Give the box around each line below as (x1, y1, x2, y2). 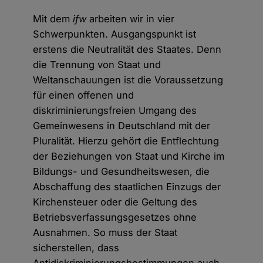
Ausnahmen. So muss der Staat (33, 227, 178, 239)
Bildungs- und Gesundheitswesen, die (33, 166, 210, 178)
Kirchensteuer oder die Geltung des (33, 196, 198, 208)
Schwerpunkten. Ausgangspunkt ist (33, 28, 197, 41)
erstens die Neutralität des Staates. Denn (33, 43, 222, 56)
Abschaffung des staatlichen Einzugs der (33, 181, 221, 193)
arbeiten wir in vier (86, 13, 175, 25)
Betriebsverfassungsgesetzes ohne (33, 211, 197, 224)
